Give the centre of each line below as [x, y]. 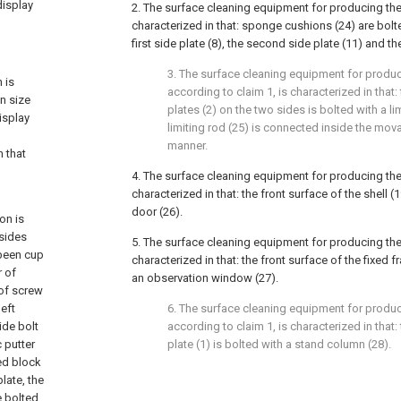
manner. [188, 145]
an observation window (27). [205, 278]
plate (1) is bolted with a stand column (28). [279, 344]
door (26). [157, 212]
